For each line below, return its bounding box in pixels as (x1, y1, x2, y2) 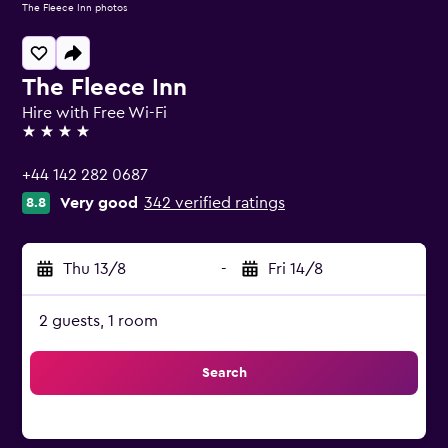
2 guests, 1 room (39, 313, 158, 329)
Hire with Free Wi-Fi (22, 105, 167, 121)
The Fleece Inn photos (22, 3, 128, 13)
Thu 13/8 (63, 261, 126, 277)
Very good (60, 195, 138, 211)
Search (201, 366, 247, 380)
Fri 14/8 (268, 261, 323, 277)
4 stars (21, 132, 68, 148)
